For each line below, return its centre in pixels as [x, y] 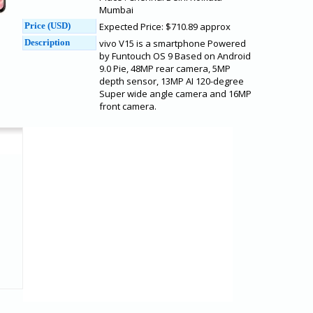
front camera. [128, 106]
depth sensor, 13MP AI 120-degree [172, 81]
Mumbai [116, 10]
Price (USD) [48, 26]
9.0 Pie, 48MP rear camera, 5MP [165, 68]
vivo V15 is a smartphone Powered [173, 43]
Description [47, 42]
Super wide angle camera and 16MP [175, 94]
